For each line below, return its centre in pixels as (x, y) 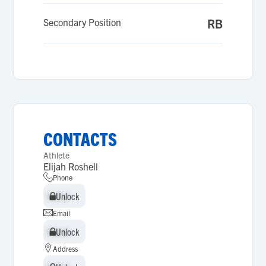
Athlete (57, 155)
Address (66, 248)
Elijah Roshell (71, 166)
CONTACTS (80, 139)
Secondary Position (83, 22)
